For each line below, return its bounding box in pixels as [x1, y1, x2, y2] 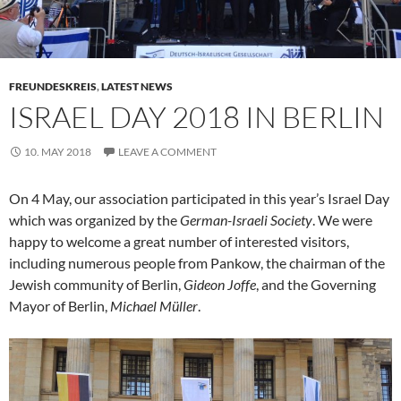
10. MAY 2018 [24, 145, 91, 159]
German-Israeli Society [180, 211, 312, 229]
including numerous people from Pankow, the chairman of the [9, 254, 385, 272]
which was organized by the [9, 211, 180, 229]
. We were [312, 211, 372, 229]
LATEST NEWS [101, 80, 173, 94]
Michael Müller [110, 297, 198, 315]
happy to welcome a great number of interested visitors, [9, 233, 349, 251]
